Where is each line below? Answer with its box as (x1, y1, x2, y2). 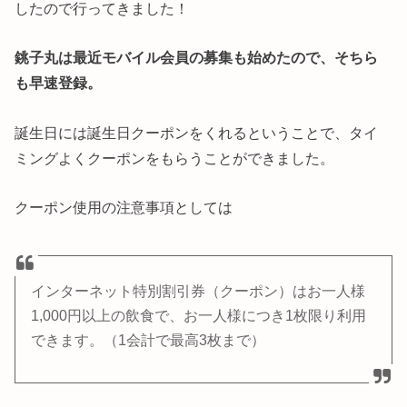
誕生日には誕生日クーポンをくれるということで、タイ (15, 124, 379, 141)
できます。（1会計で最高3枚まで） (31, 332, 266, 348)
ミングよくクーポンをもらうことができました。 (15, 149, 335, 166)
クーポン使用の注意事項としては (15, 198, 233, 215)
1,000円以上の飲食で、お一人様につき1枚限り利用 (31, 307, 367, 323)
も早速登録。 (15, 74, 103, 92)
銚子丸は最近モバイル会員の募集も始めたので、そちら (15, 49, 379, 66)
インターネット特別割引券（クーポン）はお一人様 (31, 283, 366, 299)
